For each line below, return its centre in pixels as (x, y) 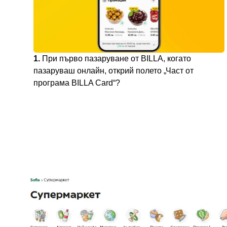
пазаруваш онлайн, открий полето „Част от (113, 70)
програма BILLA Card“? (77, 83)
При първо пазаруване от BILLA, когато (116, 58)
